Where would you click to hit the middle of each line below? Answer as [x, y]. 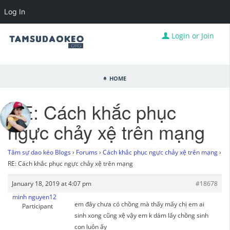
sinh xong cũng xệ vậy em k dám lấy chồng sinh [141, 215]
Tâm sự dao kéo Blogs [39, 152]
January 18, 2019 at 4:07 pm [52, 184]
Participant [37, 206]
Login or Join [192, 36]
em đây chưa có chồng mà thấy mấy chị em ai [139, 204]
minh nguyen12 [34, 197]
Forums [87, 152]
